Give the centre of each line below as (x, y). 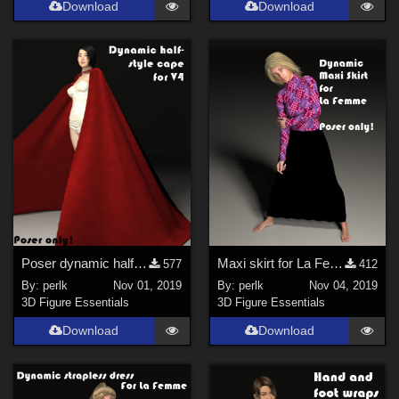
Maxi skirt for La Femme (336, 264)
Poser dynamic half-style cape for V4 (141, 264)
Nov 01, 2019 (148, 285)
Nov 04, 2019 (343, 285)
